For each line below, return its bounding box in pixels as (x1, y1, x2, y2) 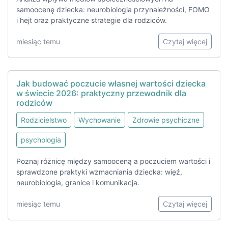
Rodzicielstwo (21, 116, 67, 125)
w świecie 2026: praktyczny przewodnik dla (16, 88, 186, 99)
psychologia (21, 135, 61, 145)
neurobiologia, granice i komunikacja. (16, 178, 139, 187)
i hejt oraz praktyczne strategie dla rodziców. (16, 16, 167, 25)
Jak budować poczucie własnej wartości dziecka (16, 78, 206, 89)
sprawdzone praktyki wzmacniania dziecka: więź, (16, 167, 182, 177)
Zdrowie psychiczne (132, 116, 199, 125)
